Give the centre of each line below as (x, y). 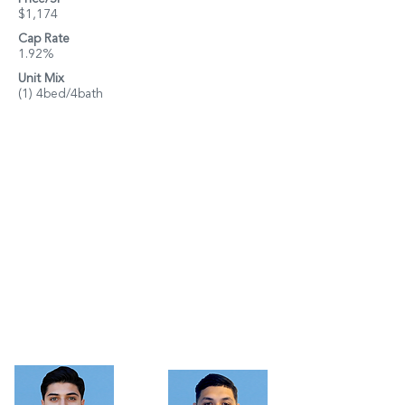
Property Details (75, 372)
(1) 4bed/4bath (61, 94)
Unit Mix (41, 79)
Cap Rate (44, 39)
